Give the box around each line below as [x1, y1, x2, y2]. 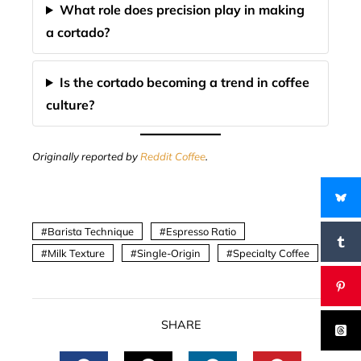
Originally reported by [32, 150, 140, 163]
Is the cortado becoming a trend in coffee [59, 74, 309, 90]
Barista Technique [48, 225, 134, 238]
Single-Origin [137, 247, 201, 259]
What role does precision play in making [59, 2, 305, 18]
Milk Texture [48, 247, 105, 259]
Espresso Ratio [166, 225, 236, 238]
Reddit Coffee [140, 150, 205, 163]
